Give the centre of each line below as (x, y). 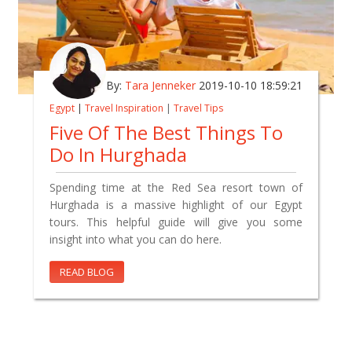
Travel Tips (198, 108)
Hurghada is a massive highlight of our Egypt (176, 204)
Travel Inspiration (124, 108)
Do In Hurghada (118, 154)
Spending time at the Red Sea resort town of (176, 187)
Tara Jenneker (160, 85)
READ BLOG (87, 271)
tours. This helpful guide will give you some (176, 222)
